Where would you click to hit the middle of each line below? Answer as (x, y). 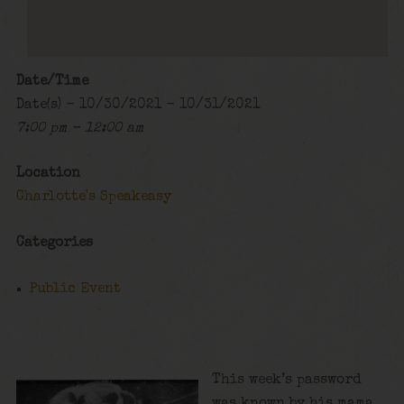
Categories (54, 243)
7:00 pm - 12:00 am (79, 129)
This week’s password (287, 380)
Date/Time (52, 82)
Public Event (76, 289)
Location (48, 174)
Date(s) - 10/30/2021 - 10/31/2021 (138, 105)
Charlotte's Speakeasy (93, 198)
